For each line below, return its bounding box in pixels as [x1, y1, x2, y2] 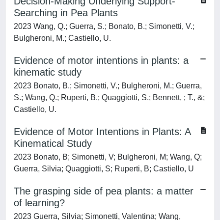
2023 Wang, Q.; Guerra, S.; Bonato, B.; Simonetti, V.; [14, 22, 194, 30]
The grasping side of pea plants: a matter [14, 186, 193, 196]
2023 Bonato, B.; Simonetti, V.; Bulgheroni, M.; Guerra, [14, 82, 202, 90]
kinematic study [14, 67, 82, 78]
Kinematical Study [14, 138, 92, 149]
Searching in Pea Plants [14, 7, 118, 18]
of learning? [14, 197, 65, 208]
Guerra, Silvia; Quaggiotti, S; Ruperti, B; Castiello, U [14, 165, 194, 173]
